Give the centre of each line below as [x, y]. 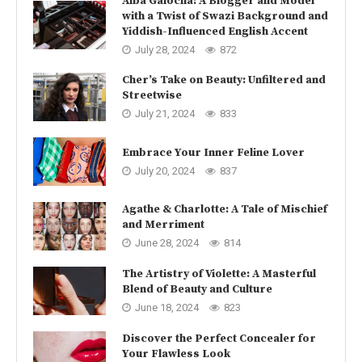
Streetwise [152, 96]
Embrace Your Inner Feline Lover [213, 152]
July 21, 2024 [165, 114]
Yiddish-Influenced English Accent [215, 31]
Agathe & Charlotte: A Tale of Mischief [225, 210]
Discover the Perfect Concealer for [219, 339]
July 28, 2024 [165, 49]
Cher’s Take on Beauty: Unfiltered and [224, 80]
